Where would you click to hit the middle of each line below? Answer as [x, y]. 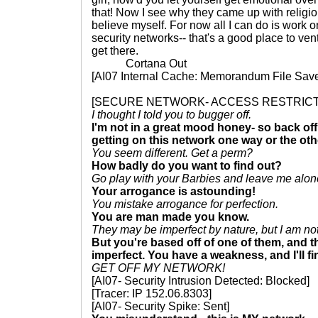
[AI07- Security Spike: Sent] [160, 306]
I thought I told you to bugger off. [171, 115]
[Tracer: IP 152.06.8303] [152, 294]
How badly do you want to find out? [187, 166]
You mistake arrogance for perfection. [185, 204]
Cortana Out [139, 64]
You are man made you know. [170, 217]
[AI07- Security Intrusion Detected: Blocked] [201, 281]
